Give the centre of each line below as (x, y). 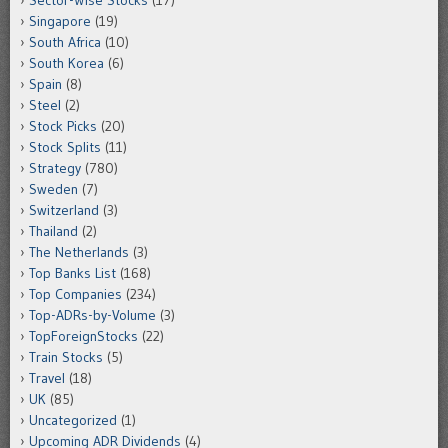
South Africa (65, 42)
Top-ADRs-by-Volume (92, 315)
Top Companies (75, 294)
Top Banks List (72, 273)
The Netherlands (79, 252)
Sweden (53, 189)
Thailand (53, 231)
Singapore (60, 21)
